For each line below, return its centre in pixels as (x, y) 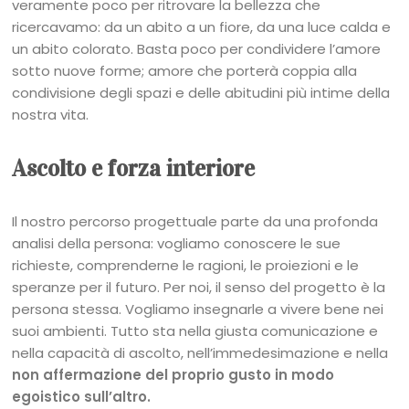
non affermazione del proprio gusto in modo (173, 375)
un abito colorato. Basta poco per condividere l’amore (197, 49)
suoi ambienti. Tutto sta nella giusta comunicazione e (195, 331)
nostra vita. (51, 115)
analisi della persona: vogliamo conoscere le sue (177, 244)
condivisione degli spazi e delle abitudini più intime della (201, 93)
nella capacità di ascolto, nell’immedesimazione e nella (200, 353)
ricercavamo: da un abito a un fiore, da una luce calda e (202, 27)
